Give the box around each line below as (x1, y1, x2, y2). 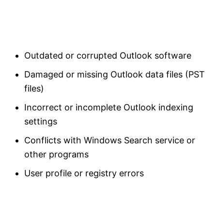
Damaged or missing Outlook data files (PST (24, 69, 205, 80)
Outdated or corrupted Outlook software (24, 50, 191, 61)
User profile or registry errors (24, 168, 144, 179)
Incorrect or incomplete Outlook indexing (24, 102, 193, 113)
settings (24, 116, 57, 127)
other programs (24, 149, 89, 160)
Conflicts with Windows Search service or (24, 135, 195, 146)
